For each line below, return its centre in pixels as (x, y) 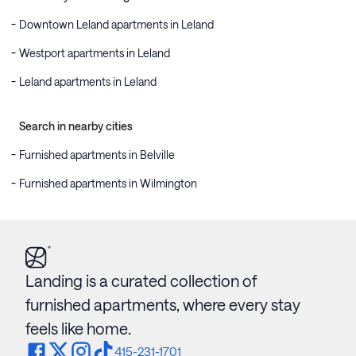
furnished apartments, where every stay (163, 305)
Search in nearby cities (76, 126)
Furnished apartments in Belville (97, 155)
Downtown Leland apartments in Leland (116, 24)
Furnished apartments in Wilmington (108, 183)
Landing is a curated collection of (141, 281)
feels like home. (78, 329)
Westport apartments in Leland (95, 53)
